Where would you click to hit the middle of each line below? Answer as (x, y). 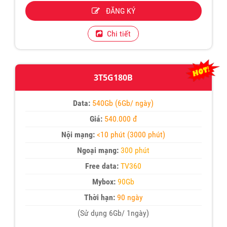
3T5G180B (113, 78)
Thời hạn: (99, 198)
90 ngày (129, 198)
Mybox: (104, 182)
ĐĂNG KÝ (117, 11)
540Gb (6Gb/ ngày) (123, 103)
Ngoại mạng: (98, 150)
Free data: (102, 166)
